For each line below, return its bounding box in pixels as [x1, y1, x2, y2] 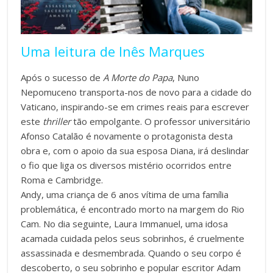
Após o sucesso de [21, 71, 104, 83]
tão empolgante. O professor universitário [71, 115, 251, 127]
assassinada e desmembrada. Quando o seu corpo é [21, 246, 242, 259]
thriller [43, 115, 71, 127]
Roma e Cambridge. [21, 173, 104, 186]
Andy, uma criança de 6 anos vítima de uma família [21, 188, 229, 200]
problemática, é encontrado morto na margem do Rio [21, 202, 245, 215]
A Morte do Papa [103, 71, 173, 83]
